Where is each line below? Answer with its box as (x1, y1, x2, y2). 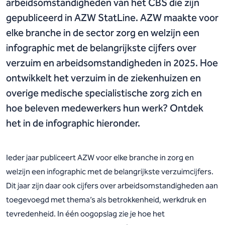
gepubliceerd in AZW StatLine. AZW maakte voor (6, 12, 218, 24)
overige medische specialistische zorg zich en (6, 87, 202, 99)
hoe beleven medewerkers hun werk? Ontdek (6, 102, 203, 114)
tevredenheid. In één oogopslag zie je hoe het (6, 209, 165, 218)
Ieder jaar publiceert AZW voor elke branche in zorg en (6, 153, 194, 162)
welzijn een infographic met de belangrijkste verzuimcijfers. (6, 167, 213, 176)
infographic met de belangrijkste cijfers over (6, 42, 196, 54)
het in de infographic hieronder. (6, 117, 140, 129)
